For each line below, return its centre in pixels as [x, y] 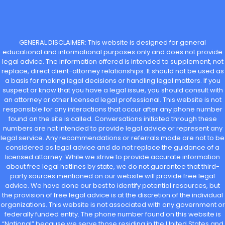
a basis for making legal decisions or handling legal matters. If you [113, 81]
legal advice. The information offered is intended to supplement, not [113, 62]
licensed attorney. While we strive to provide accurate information [113, 157]
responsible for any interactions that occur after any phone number [113, 109]
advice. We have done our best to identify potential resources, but [113, 186]
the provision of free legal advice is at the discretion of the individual [113, 195]
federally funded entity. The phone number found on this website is [113, 214]
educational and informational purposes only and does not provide [113, 52]
